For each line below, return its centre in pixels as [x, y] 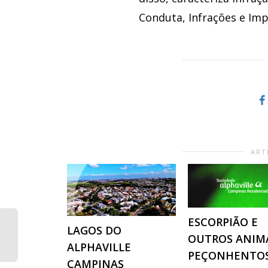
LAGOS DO [94, 231]
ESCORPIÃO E [223, 222]
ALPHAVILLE [99, 247]
